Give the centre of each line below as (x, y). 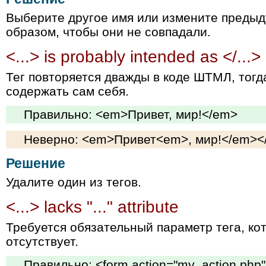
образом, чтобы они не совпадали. (108, 31)
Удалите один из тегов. (74, 182)
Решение (36, 163)
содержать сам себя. (67, 91)
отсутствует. (42, 241)
